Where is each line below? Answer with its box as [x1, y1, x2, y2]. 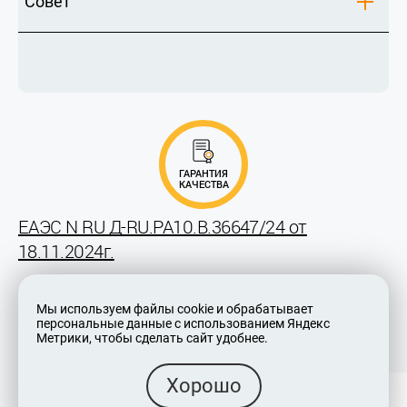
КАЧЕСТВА [178, 177, 229, 192]
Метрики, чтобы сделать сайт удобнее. [36, 330, 268, 345]
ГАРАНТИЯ [179, 166, 228, 181]
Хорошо [165, 373, 242, 397]
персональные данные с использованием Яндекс [36, 315, 330, 331]
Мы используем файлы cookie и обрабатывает [36, 301, 313, 316]
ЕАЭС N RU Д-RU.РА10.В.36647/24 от [18, 214, 307, 240]
